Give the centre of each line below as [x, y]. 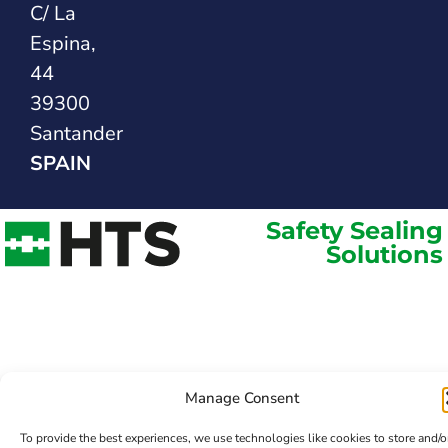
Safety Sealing [354, 231]
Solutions [384, 255]
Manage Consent [241, 398]
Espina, [63, 44]
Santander [76, 134]
